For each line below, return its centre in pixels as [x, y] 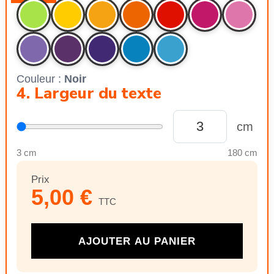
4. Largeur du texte [89, 93]
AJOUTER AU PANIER [137, 241]
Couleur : [40, 79]
